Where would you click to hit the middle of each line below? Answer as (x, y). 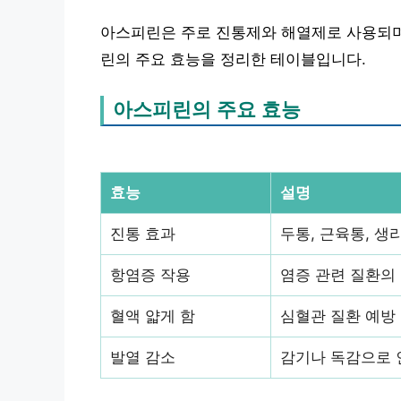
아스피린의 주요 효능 (207, 109)
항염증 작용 (150, 274)
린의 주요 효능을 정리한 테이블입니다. (233, 59)
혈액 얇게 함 (153, 316)
